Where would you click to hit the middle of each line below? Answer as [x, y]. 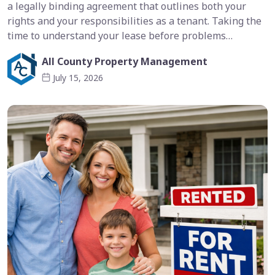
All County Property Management [125, 61]
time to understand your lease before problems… [120, 36]
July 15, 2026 [78, 78]
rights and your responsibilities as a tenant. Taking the [134, 21]
